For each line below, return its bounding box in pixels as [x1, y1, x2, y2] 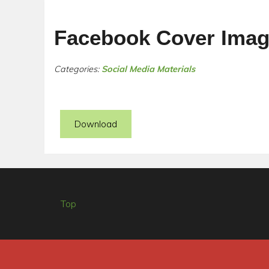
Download [74, 118, 118, 130]
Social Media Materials [101, 64, 196, 74]
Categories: [54, 64, 102, 74]
